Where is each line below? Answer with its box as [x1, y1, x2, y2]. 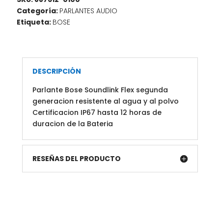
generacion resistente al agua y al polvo [32, 96, 179, 106]
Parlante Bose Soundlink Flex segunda [32, 84, 168, 95]
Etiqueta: [16, 17, 53, 27]
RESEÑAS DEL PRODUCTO [32, 153, 121, 164]
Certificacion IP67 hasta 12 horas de [32, 107, 162, 117]
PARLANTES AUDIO [59, 5, 117, 16]
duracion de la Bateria [32, 118, 113, 129]
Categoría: [16, 5, 59, 16]
